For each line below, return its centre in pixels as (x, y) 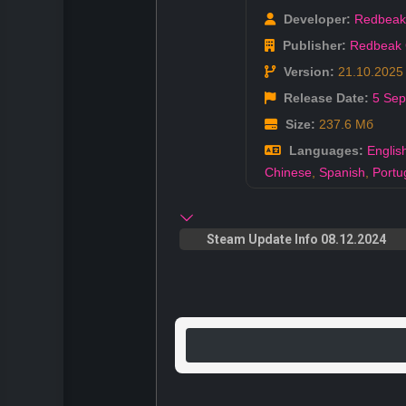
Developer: (315, 19)
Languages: (324, 151)
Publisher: (313, 46)
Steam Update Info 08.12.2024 (296, 240)
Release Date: (324, 98)
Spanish (342, 173)
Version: (307, 72)
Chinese (288, 173)
